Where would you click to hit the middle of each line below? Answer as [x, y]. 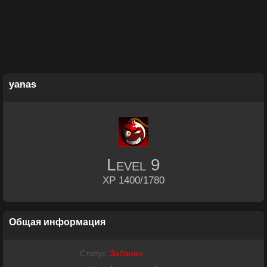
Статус [93, 253]
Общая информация [57, 222]
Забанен [126, 253]
